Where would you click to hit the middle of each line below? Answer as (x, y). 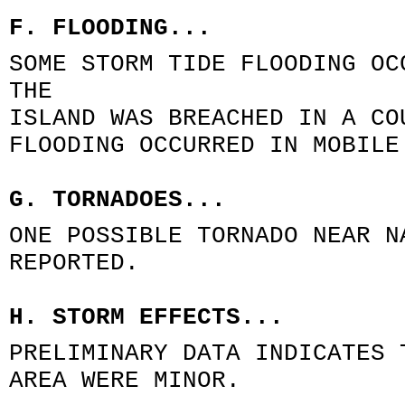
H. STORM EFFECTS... (146, 317)
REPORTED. (74, 263)
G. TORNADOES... (118, 200)
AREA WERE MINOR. (125, 381)
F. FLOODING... (110, 28)
